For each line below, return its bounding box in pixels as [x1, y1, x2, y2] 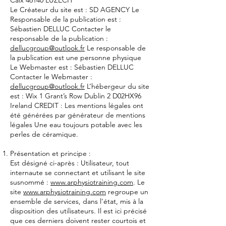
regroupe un [106, 187, 148, 196]
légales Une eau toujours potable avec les [10, 120, 142, 129]
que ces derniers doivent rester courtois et [10, 216, 146, 225]
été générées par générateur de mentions [10, 110, 145, 120]
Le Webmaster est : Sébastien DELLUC [10, 63, 134, 72]
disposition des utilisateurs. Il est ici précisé [10, 206, 147, 215]
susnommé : [10, 178, 50, 187]
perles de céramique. [10, 130, 78, 139]
